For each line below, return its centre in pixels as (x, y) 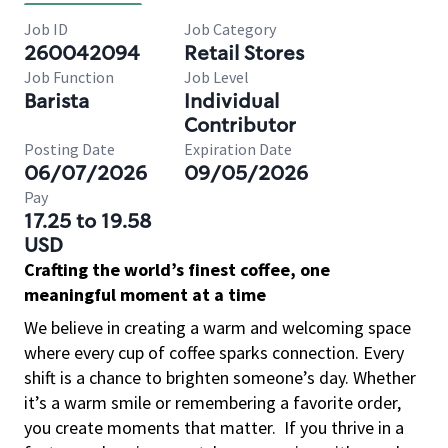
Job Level (216, 77)
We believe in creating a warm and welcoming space (217, 327)
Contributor (240, 125)
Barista (56, 101)
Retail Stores (244, 53)
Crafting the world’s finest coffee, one (177, 269)
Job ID (46, 29)
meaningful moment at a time (145, 294)
